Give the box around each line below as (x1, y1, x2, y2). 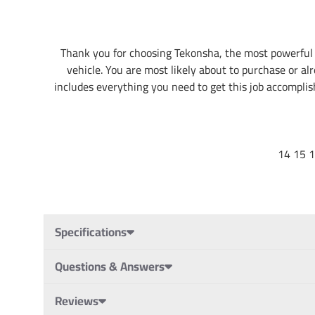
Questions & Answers (55, 255, 165, 278)
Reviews (55, 289, 98, 312)
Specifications (55, 220, 127, 243)
